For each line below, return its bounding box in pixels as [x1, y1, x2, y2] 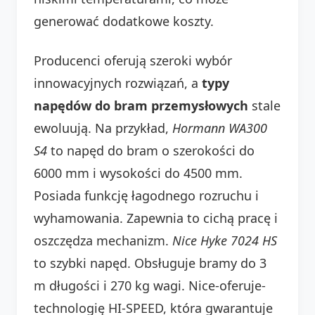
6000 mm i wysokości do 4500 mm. [34, 164, 243, 181]
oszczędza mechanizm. [34, 231, 172, 249]
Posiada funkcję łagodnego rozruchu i [34, 186, 259, 204]
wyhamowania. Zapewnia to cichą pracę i [34, 209, 278, 226]
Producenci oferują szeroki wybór [34, 51, 232, 69]
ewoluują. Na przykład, [34, 119, 172, 136]
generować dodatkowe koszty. [34, 12, 214, 30]
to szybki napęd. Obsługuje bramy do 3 [34, 254, 266, 271]
